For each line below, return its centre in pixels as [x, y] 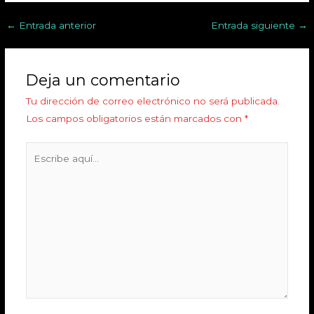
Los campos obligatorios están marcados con [135, 119]
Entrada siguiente [254, 25]
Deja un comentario [103, 80]
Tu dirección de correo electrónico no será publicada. [152, 101]
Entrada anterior [56, 25]
